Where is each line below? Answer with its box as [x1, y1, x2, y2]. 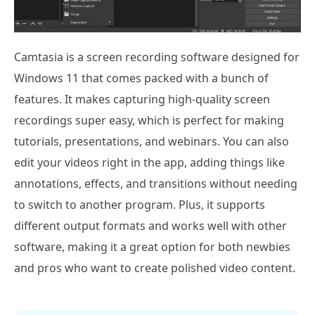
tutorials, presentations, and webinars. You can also [14, 133, 289, 149]
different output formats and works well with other [14, 217, 287, 233]
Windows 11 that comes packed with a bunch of [14, 70, 269, 86]
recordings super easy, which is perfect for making [14, 112, 284, 128]
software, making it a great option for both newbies [14, 238, 290, 255]
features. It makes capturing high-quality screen [14, 91, 270, 107]
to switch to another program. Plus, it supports [14, 196, 265, 212]
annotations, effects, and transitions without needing [14, 175, 297, 191]
